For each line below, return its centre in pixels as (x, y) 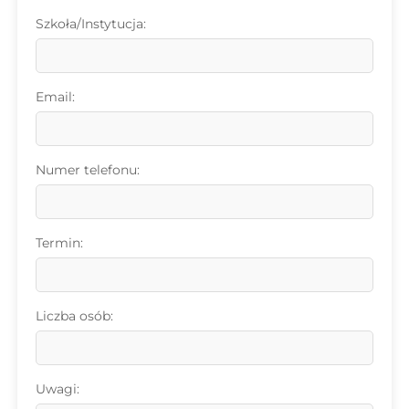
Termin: (59, 242)
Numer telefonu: (87, 169)
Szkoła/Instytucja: (90, 23)
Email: (55, 96)
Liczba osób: (74, 315)
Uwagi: (57, 388)
